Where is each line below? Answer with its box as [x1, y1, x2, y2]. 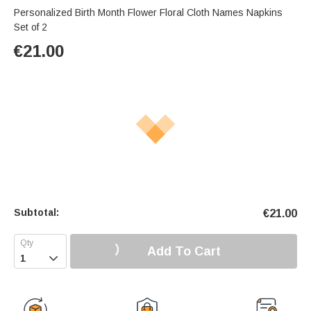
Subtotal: [14, 207, 59, 219]
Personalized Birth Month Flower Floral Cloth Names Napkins [14, 7, 283, 19]
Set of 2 [14, 22, 47, 33]
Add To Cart [146, 244, 221, 258]
